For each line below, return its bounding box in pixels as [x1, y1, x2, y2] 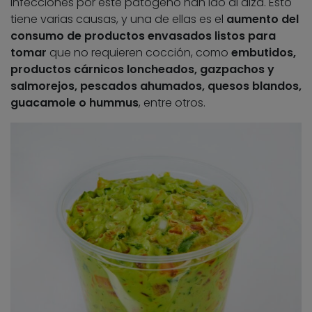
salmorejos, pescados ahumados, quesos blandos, [10, 78, 302, 95]
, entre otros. [139, 95, 205, 111]
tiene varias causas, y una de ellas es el [10, 11, 226, 28]
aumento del [226, 11, 299, 28]
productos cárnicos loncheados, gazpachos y [10, 61, 274, 78]
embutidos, [231, 45, 296, 61]
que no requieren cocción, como [47, 45, 231, 61]
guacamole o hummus [10, 95, 139, 111]
